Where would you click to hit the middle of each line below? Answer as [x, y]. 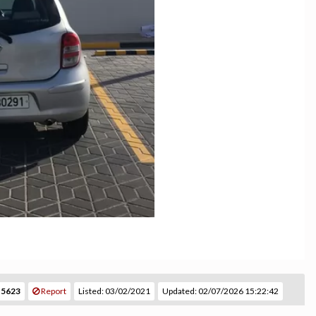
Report [53, 291]
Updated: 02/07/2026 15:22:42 [220, 291]
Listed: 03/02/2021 [114, 291]
